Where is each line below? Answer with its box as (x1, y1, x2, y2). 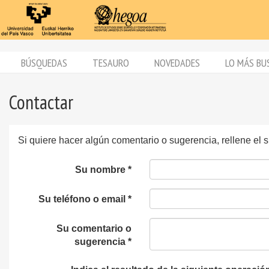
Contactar (9, 89, 73, 115)
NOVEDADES (154, 56, 200, 70)
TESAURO (92, 56, 129, 70)
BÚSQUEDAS (21, 56, 67, 70)
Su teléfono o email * (38, 194, 131, 204)
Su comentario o (56, 223, 131, 234)
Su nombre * (75, 165, 131, 175)
